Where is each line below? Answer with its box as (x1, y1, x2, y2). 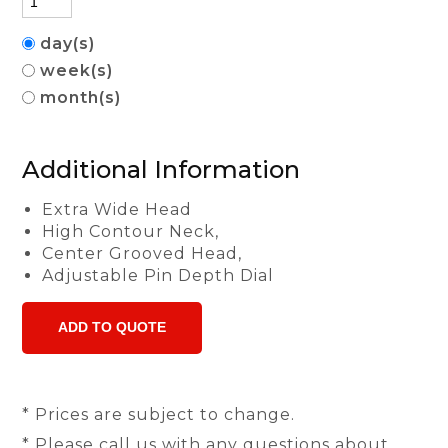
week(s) (35, 61, 124, 80)
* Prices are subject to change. (22, 405, 296, 424)
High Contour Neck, (42, 222, 220, 241)
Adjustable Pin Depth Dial (42, 266, 275, 285)
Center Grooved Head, (42, 244, 243, 263)
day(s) (35, 34, 106, 53)
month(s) (35, 88, 132, 107)
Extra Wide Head (42, 200, 193, 219)
